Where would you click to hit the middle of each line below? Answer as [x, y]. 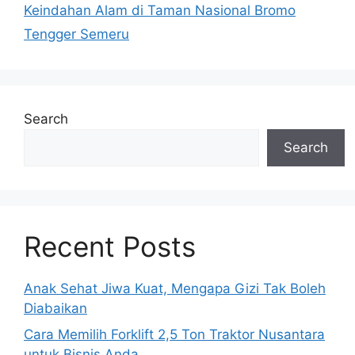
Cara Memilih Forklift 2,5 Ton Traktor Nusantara [174, 334]
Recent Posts [110, 246]
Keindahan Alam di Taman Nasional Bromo [160, 10]
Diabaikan [55, 308]
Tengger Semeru [76, 34]
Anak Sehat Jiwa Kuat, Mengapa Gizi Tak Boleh [175, 288]
